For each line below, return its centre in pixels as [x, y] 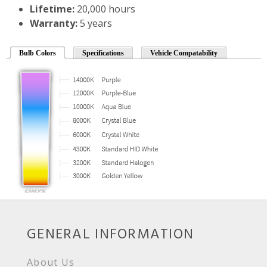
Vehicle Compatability [184, 53]
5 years [95, 24]
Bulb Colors [38, 53]
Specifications [103, 53]
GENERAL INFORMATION [111, 235]
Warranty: [54, 24]
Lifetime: [52, 9]
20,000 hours [105, 9]
